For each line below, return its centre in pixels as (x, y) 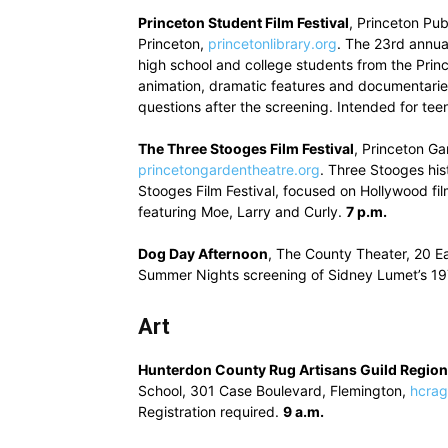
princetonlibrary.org (272, 43)
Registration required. (210, 411)
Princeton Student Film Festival (243, 22)
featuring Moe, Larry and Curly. (242, 211)
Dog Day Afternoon (203, 253)
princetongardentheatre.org (229, 169)
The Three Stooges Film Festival (246, 148)
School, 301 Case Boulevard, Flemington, (274, 390)
